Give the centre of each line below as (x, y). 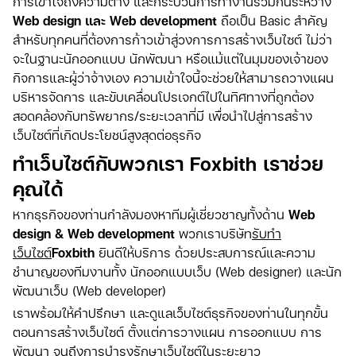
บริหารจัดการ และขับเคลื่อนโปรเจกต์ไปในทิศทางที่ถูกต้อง (163, 97)
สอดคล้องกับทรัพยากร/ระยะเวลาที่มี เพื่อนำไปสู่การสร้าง (163, 116)
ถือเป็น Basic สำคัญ (274, 21)
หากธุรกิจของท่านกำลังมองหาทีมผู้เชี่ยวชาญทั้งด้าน (151, 215)
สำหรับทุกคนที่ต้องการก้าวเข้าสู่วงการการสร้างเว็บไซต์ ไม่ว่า (172, 40)
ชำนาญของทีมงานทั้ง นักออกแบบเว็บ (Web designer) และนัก (177, 272)
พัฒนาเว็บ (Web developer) (89, 291)
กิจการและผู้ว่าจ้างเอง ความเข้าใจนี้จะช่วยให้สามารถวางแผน (173, 78)
